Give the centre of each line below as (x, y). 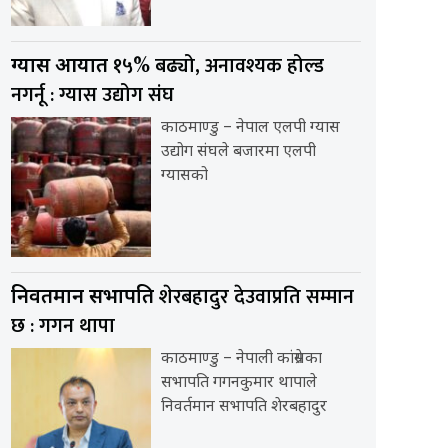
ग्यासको (184, 176)
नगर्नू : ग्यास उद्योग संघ (92, 94)
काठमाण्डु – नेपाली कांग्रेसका (241, 359)
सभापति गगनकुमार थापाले (239, 383)
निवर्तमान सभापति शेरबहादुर (244, 407)
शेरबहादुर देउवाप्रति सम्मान (256, 296)
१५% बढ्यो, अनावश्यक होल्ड (218, 65)
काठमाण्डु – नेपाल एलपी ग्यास (250, 128)
